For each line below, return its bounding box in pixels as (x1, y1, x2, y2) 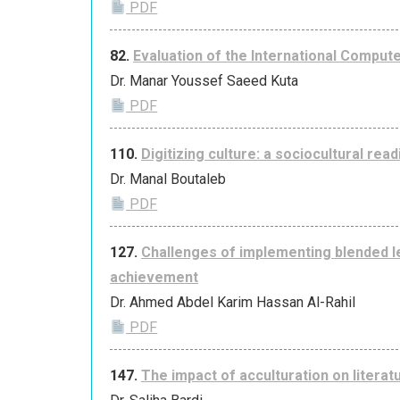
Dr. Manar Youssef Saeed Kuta (110, 72, 298, 90)
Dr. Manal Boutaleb (110, 171, 226, 188)
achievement (110, 269, 198, 287)
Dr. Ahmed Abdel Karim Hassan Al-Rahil (110, 294, 355, 312)
